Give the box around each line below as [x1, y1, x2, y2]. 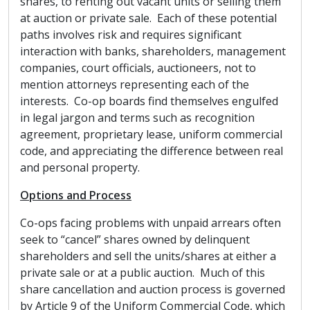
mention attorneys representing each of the [20, 77, 249, 92]
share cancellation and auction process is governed [20, 282, 285, 297]
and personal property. [20, 160, 140, 175]
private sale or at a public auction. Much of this [20, 265, 265, 280]
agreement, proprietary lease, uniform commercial [20, 127, 282, 142]
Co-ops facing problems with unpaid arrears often [20, 215, 281, 230]
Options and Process [20, 188, 131, 203]
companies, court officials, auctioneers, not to [20, 60, 256, 75]
